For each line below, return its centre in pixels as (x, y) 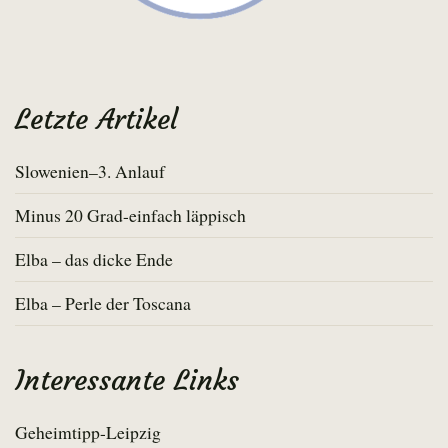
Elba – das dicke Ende (94, 259)
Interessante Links (127, 381)
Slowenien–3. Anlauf (90, 171)
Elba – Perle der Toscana (103, 303)
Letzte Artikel (96, 120)
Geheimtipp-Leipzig (88, 432)
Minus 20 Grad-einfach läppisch (130, 215)
